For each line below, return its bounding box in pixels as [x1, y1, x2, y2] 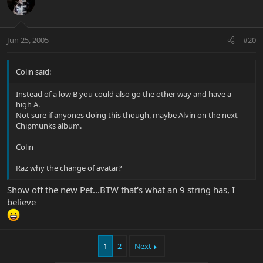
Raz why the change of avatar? [16, 162, 122, 173]
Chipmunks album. [16, 120, 82, 131]
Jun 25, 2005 [7, 34, 49, 45]
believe [7, 196, 36, 208]
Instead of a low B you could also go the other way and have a [16, 88, 231, 99]
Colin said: [16, 66, 51, 77]
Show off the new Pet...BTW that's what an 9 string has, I [7, 184, 235, 196]
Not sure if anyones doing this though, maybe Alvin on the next [16, 109, 238, 120]
